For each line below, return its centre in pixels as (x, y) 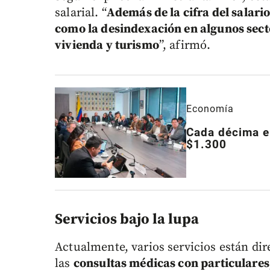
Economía (210, 109)
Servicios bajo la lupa (127, 220)
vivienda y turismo (107, 46)
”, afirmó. (185, 46)
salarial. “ (81, 13)
